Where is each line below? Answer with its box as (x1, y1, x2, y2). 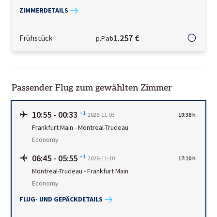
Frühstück (19, 32, 52, 43)
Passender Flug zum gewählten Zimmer (12, 82, 172, 93)
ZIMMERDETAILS (19, 6, 68, 15)
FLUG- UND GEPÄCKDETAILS (19, 195, 103, 204)
